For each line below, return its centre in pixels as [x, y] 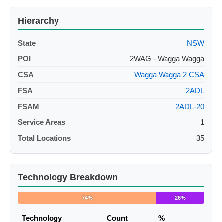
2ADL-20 [190, 107]
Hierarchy [38, 21]
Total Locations [44, 138]
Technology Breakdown [68, 178]
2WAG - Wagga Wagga [167, 59]
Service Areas [42, 122]
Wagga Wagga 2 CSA [169, 75]
